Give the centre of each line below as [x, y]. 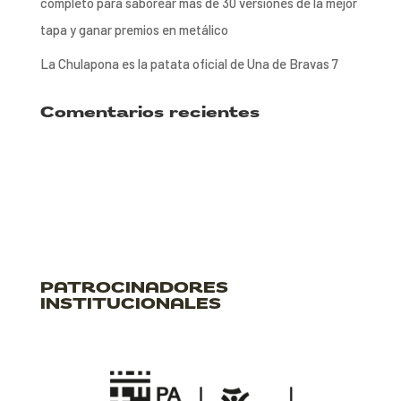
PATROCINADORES [134, 287]
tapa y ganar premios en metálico [134, 30]
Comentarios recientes [149, 111]
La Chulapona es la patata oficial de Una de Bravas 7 [189, 63]
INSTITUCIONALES [130, 303]
